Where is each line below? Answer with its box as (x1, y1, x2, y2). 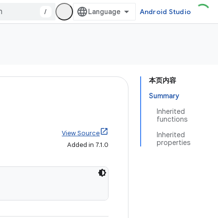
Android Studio (139, 7, 191, 16)
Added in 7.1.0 (67, 141, 109, 149)
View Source (62, 129, 100, 137)
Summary (149, 91, 180, 100)
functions (157, 115, 187, 124)
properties (157, 138, 190, 147)
